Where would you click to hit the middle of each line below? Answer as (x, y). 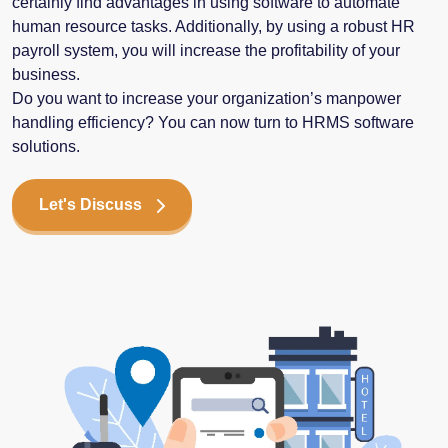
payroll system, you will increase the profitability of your (206, 51)
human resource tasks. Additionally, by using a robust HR (213, 27)
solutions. (46, 147)
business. (46, 75)
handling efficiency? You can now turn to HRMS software (213, 123)
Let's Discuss (90, 205)
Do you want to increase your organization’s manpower (206, 99)
